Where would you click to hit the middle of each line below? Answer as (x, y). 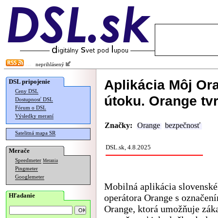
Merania (50, 161)
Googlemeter (30, 177)
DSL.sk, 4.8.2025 (128, 147)
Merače (19, 151)
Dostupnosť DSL (34, 100)
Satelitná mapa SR (35, 133)
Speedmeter (28, 160)
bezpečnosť (183, 126)
